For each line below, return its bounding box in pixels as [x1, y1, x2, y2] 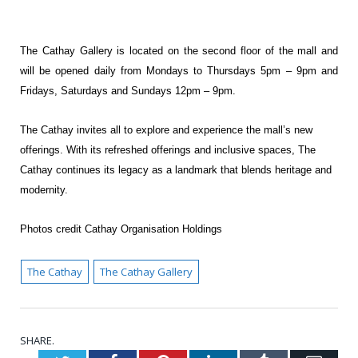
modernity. [20, 183, 68, 196]
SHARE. [20, 332, 54, 348]
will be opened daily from [20, 64, 146, 77]
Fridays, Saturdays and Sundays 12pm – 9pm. [20, 84, 236, 97]
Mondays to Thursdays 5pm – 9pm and [145, 64, 339, 77]
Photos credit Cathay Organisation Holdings [20, 222, 222, 235]
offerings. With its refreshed [20, 143, 151, 156]
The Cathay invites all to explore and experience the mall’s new [20, 123, 312, 136]
